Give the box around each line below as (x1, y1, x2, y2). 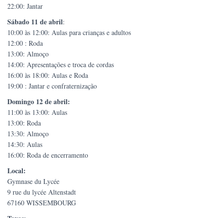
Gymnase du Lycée (7, 177, 59, 186)
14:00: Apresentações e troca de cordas (7, 60, 114, 70)
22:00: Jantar (7, 1, 43, 11)
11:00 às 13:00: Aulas (7, 108, 67, 117)
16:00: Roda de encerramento (7, 150, 88, 160)
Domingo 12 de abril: (7, 96, 70, 107)
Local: (7, 165, 26, 176)
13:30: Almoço (7, 129, 49, 139)
